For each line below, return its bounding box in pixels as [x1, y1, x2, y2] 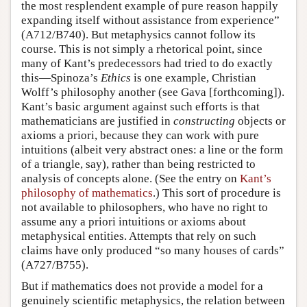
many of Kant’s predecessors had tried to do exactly [21, 56, 273, 70]
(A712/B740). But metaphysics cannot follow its [21, 27, 256, 41]
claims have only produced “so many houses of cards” [21, 243, 284, 257]
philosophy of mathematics [21, 186, 153, 199]
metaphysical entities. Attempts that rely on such [21, 229, 256, 243]
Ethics [101, 71, 131, 84]
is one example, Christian [131, 71, 256, 84]
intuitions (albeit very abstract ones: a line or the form [21, 143, 283, 156]
